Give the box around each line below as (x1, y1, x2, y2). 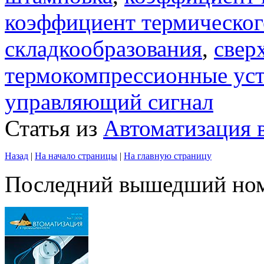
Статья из (5, 115, 103, 141)
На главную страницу (124, 150, 212, 161)
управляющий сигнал (5, 88, 213, 114)
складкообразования (5, 35, 202, 61)
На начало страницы (35, 150, 117, 161)
